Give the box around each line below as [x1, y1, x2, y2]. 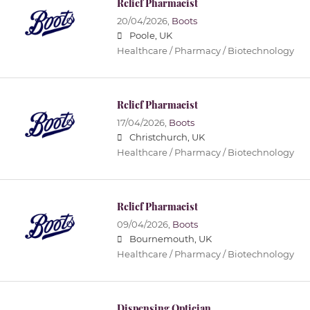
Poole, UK [129, 30, 172, 42]
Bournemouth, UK [129, 234, 212, 245]
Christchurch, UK [129, 132, 205, 143]
